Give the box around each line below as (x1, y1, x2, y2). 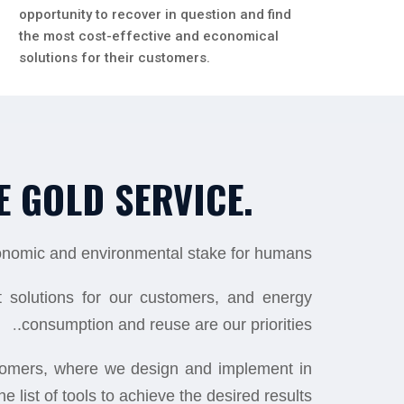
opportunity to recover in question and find (19, 6, 291, 23)
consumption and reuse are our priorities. (22, 316, 312, 334)
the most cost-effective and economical (19, 28, 279, 44)
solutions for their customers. (19, 50, 210, 66)
